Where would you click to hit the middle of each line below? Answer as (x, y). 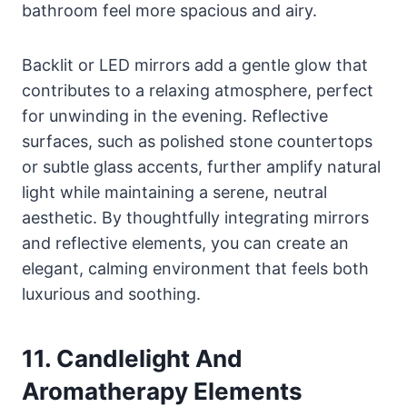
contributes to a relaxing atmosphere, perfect (198, 91)
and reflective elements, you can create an (185, 243)
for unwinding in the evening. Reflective (175, 116)
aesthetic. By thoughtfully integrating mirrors (195, 218)
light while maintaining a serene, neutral (174, 193)
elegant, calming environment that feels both (195, 269)
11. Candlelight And (132, 359)
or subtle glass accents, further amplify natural (201, 167)
